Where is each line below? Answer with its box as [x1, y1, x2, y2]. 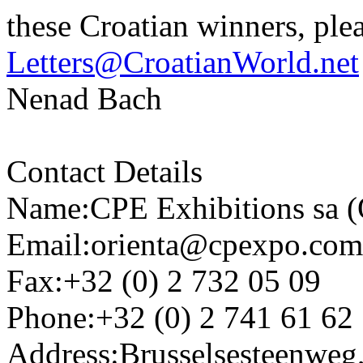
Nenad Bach [6, 81, 162, 116]
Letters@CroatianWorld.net [6, 45, 359, 79]
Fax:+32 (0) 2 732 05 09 [6, 263, 321, 298]
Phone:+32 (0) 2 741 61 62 [6, 300, 353, 335]
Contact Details [6, 154, 203, 189]
